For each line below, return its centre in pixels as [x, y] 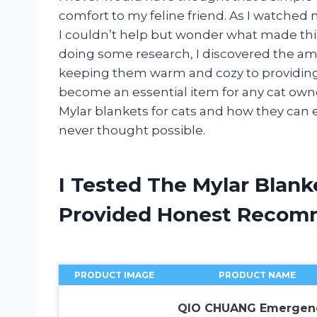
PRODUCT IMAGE [114, 275]
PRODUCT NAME [258, 275]
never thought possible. [132, 130]
